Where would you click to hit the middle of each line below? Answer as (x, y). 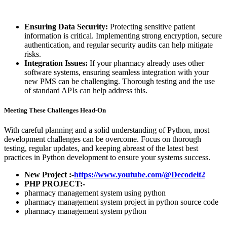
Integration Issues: (56, 63)
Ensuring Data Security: (66, 26)
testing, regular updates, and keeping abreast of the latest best (101, 148)
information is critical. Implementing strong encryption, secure (123, 35)
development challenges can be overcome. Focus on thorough (103, 139)
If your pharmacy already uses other (146, 63)
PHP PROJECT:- (56, 184)
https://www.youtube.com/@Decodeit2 (140, 175)
